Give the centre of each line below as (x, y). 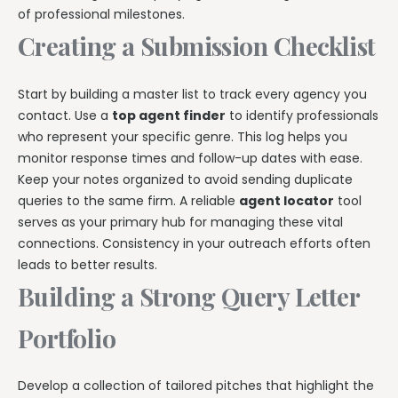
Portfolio (67, 338)
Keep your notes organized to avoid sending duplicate (185, 179)
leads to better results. (88, 264)
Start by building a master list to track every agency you (192, 94)
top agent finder (169, 115)
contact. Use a (65, 115)
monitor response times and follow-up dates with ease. (190, 158)
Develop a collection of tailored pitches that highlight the (196, 385)
